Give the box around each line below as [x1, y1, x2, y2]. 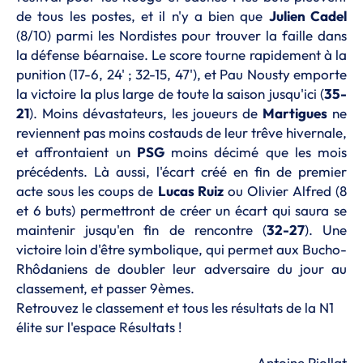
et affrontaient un [16, 143, 137, 161]
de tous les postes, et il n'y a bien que [16, 7, 269, 25]
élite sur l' [16, 318, 73, 336]
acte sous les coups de [16, 182, 158, 200]
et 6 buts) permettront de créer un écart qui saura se [16, 202, 347, 220]
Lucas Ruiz [157, 182, 224, 200]
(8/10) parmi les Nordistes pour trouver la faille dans [16, 27, 347, 45]
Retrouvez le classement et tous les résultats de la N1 [16, 299, 334, 317]
